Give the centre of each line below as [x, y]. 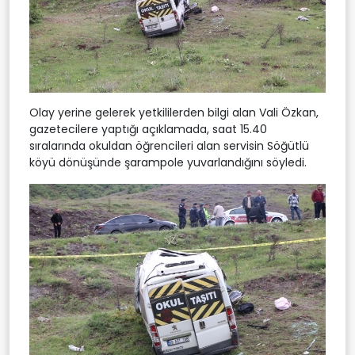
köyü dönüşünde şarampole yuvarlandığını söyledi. [168, 162]
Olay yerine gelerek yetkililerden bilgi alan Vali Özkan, [174, 112]
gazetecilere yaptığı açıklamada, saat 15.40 [148, 129]
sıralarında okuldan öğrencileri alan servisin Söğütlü [169, 145]
